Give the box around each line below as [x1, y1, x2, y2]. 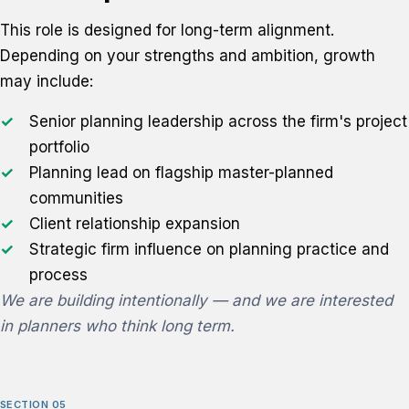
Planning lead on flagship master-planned [29, 163, 333, 182]
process [29, 266, 88, 284]
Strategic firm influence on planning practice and [29, 240, 389, 258]
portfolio [29, 138, 89, 156]
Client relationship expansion [29, 215, 240, 233]
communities [29, 189, 123, 207]
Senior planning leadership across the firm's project [29, 112, 407, 131]
